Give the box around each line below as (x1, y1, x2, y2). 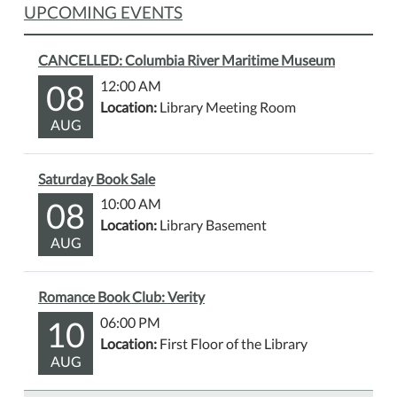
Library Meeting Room (157, 97, 296, 115)
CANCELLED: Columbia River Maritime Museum (38, 51, 335, 68)
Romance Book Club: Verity (38, 288, 205, 306)
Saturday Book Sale (38, 169, 155, 187)
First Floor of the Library (157, 335, 307, 353)
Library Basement (157, 216, 267, 234)
